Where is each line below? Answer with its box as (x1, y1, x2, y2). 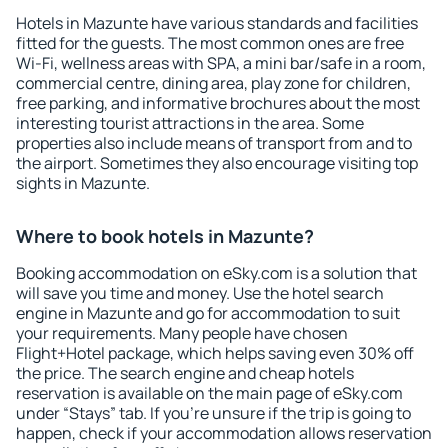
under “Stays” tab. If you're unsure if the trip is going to (16, 402, 411, 424)
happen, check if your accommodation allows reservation (16, 422, 432, 444)
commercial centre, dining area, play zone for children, (16, 72, 411, 94)
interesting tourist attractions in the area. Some (16, 112, 364, 134)
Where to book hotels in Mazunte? (16, 224, 314, 248)
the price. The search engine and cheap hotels (16, 362, 354, 384)
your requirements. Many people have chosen (16, 322, 348, 344)
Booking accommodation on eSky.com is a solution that (16, 262, 417, 284)
